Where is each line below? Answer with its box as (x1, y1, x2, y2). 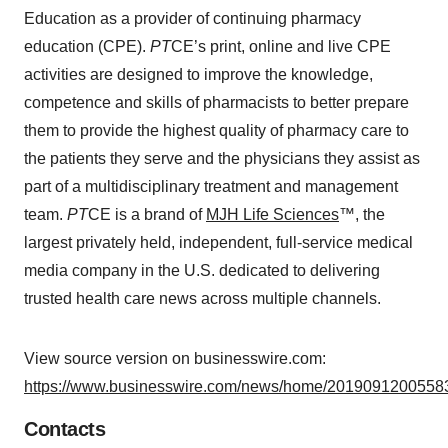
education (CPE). (24, 38, 150, 55)
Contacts (24, 418, 105, 440)
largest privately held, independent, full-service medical (24, 234, 413, 251)
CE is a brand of (88, 206, 206, 223)
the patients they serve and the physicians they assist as (24, 150, 420, 167)
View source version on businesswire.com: (24, 350, 326, 367)
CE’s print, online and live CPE (171, 38, 391, 55)
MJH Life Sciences (206, 206, 339, 223)
